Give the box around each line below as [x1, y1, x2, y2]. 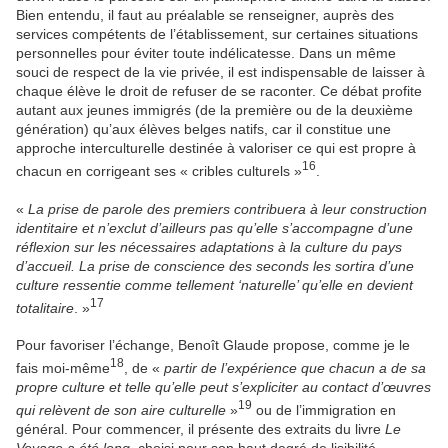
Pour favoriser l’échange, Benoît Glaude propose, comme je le [16, 337, 410, 354]
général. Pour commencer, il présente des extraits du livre [16, 420, 385, 437]
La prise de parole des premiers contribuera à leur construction [28, 200, 427, 217]
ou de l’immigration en [252, 401, 396, 418]
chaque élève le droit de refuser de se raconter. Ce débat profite [16, 83, 422, 100]
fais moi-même [16, 360, 110, 377]
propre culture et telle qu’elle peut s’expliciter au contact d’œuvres [16, 379, 431, 396]
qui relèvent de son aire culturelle [16, 401, 226, 418]
